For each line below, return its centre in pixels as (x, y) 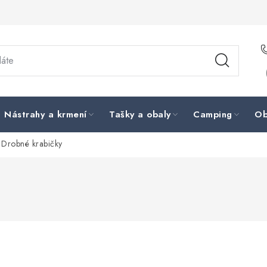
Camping (213, 114)
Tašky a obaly (140, 114)
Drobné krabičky (32, 144)
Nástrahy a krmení (46, 114)
